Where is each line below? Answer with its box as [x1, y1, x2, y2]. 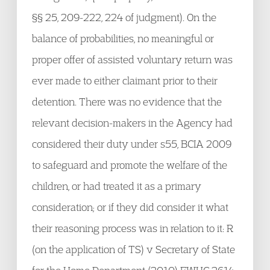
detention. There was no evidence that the [32, 95, 222, 108]
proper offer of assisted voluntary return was [32, 53, 233, 66]
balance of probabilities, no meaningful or [32, 32, 214, 45]
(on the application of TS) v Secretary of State [32, 243, 235, 256]
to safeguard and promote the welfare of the [32, 159, 227, 171]
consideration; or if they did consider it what [32, 201, 228, 213]
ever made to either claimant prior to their [32, 74, 218, 87]
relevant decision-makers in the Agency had [32, 116, 233, 129]
